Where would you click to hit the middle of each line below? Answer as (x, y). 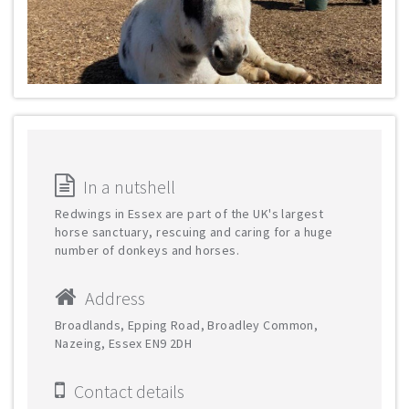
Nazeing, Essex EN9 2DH (125, 343)
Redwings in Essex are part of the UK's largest (189, 214)
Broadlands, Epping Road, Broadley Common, (187, 325)
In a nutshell (129, 187)
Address (115, 298)
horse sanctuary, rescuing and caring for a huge (194, 232)
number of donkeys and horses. (147, 250)
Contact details (129, 391)
